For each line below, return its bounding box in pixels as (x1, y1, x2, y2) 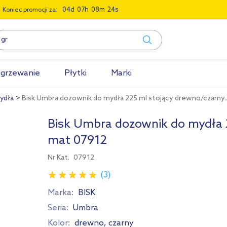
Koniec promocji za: (3, 7, 57, 14)
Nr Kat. (48, 154, 71, 162)
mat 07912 (48, 133, 107, 148)
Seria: (48, 203, 68, 213)
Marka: (48, 188, 73, 198)
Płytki (64, 68, 87, 78)
